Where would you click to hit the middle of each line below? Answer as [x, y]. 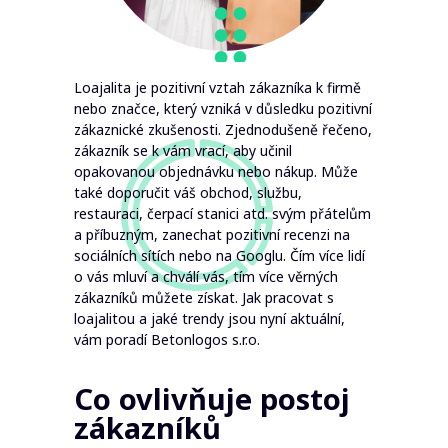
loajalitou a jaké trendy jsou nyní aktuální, [209, 318]
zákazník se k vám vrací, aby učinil [183, 150]
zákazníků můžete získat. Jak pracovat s [204, 297]
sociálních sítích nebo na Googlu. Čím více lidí [219, 255]
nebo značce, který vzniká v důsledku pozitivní [223, 108]
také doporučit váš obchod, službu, [188, 192]
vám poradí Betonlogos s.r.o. [167, 339]
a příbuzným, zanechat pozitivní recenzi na [212, 234]
